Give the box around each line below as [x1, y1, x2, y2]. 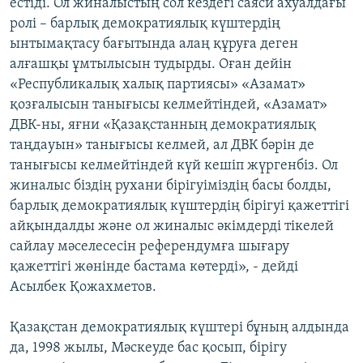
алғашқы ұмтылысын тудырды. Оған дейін [10, 57, 292, 73]
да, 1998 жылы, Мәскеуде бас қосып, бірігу [10, 340, 287, 357]
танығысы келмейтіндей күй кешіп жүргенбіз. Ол [10, 158, 338, 174]
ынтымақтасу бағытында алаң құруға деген [10, 36, 298, 53]
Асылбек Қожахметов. [10, 280, 156, 296]
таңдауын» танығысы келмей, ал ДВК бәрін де [10, 138, 314, 154]
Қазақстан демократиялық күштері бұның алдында [10, 320, 349, 336]
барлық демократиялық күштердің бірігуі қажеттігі [10, 199, 349, 215]
